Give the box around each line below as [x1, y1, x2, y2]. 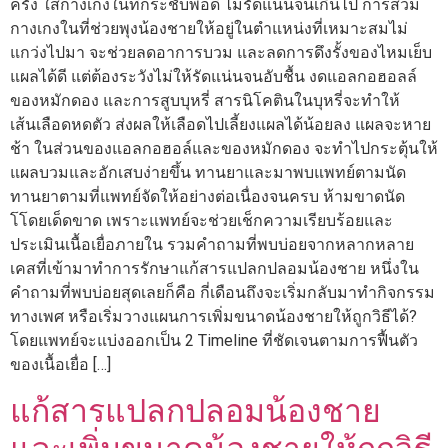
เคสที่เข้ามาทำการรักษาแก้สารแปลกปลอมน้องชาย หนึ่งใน [10, 259, 419, 279]
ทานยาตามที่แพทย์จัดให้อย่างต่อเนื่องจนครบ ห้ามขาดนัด [10, 187, 405, 207]
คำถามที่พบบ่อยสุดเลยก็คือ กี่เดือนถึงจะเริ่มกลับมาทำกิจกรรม [10, 283, 435, 303]
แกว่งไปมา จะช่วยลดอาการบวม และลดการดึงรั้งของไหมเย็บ [10, 43, 432, 63]
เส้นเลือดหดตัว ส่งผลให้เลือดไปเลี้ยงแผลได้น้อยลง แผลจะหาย [10, 115, 431, 135]
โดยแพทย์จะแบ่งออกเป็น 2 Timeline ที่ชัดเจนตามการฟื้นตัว [10, 331, 418, 351]
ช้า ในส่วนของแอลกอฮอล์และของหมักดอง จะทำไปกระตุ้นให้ [10, 139, 438, 159]
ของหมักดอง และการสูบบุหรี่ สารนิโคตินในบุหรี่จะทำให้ [10, 91, 400, 111]
